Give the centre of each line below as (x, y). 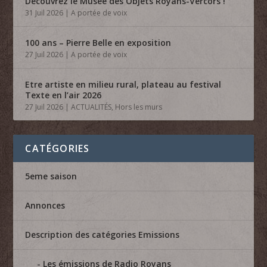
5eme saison (51, 176)
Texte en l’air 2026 (63, 95)
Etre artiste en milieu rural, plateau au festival (123, 84)
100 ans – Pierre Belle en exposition (98, 42)
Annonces (45, 205)
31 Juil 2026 (44, 13)
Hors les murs (139, 107)
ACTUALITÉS (91, 107)
